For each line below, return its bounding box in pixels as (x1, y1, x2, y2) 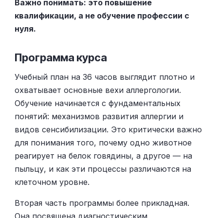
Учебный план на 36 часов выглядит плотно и (15, 72, 195, 82)
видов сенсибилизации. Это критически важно (15, 125, 202, 135)
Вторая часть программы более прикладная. (15, 198, 189, 208)
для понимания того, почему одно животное (15, 138, 192, 148)
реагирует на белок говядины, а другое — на (15, 151, 192, 161)
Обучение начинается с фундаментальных (15, 98, 181, 109)
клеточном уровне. (15, 177, 90, 187)
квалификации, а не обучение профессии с (15, 11, 189, 21)
